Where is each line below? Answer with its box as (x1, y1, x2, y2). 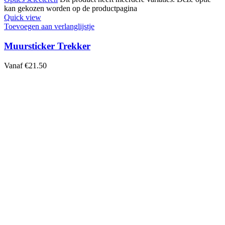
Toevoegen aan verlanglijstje (4, 22, 94, 31)
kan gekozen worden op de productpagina (4, 4, 137, 13)
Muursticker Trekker (4, 40, 90, 51)
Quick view (4, 13, 41, 22)
